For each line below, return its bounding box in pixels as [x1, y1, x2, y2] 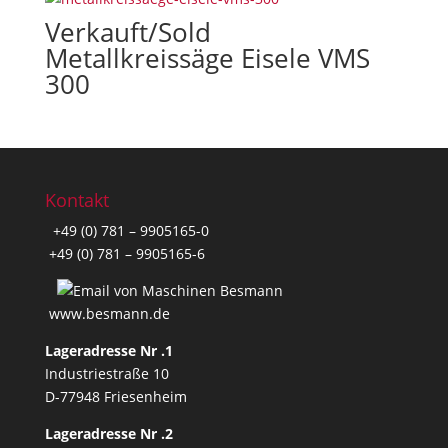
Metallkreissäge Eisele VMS [44, 40, 370, 77]
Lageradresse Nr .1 [44, 341, 173, 361]
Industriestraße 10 [44, 364, 169, 384]
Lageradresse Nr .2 [44, 424, 173, 444]
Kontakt [44, 188, 109, 213]
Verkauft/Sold [44, 14, 211, 51]
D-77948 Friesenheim [44, 387, 187, 407]
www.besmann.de [48, 304, 170, 324]
